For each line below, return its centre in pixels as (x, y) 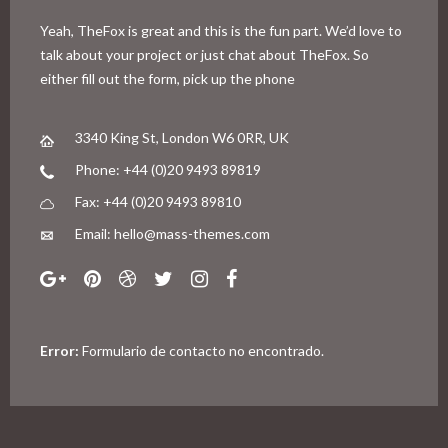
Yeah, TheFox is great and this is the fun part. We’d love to (221, 30)
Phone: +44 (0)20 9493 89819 (168, 169)
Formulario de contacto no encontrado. (201, 350)
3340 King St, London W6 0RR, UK (182, 137)
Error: (59, 350)
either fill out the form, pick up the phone (167, 78)
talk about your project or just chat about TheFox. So (204, 54)
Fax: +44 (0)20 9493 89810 (158, 201)
